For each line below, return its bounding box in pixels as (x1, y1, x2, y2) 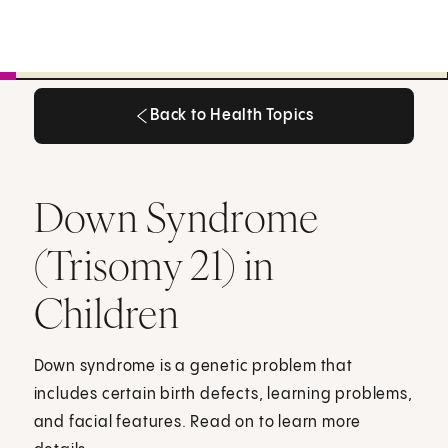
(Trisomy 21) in (33, 238, 275, 291)
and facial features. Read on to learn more (33, 413, 362, 431)
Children (33, 286, 180, 339)
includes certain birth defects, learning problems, (33, 385, 413, 403)
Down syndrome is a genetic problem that (33, 357, 353, 375)
